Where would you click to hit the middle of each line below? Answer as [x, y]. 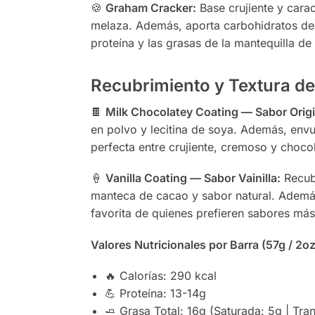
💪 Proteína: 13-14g [155, 294]
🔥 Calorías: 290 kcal [160, 276]
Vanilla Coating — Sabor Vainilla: [193, 178]
